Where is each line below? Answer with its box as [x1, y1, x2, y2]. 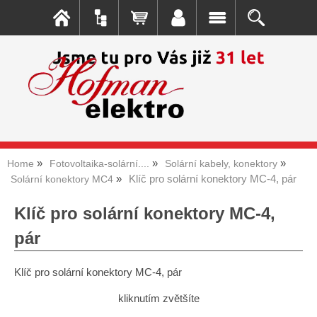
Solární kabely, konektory [165, 158, 277, 169]
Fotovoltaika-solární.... [50, 158, 149, 169]
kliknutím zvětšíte [117, 293, 200, 305]
